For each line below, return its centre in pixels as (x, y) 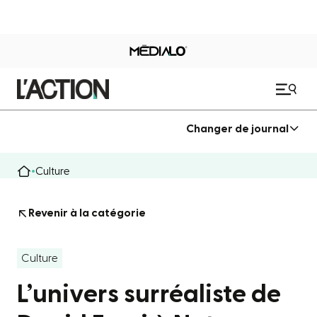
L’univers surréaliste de (149, 294)
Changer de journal (237, 128)
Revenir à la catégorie (87, 213)
